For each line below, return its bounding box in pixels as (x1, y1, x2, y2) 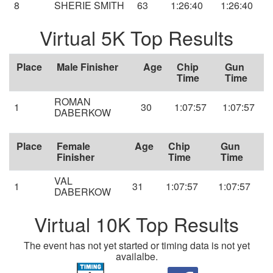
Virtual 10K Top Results (34, 210, 239, 238)
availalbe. (115, 249, 158, 264)
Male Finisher (57, 60, 118, 74)
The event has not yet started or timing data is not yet (23, 238, 250, 253)
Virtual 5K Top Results (40, 23, 233, 52)
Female (57, 139, 90, 154)
